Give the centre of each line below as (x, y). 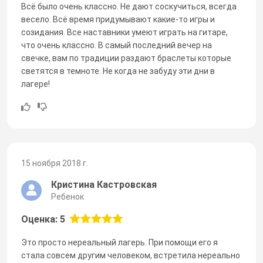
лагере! (36, 84)
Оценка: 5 (43, 219)
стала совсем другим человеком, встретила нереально (131, 255)
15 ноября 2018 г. (55, 163)
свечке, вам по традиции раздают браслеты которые (126, 58)
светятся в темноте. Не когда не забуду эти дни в (118, 71)
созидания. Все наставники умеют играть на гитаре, (124, 32)
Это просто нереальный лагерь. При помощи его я (119, 242)
